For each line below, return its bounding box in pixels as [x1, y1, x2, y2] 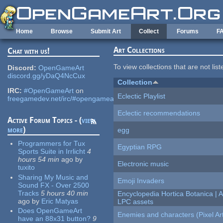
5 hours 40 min [41, 189, 89, 197]
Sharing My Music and [18, 173, 89, 181]
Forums [177, 28, 199, 35]
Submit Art [91, 28, 121, 35]
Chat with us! [7, 46, 50, 56]
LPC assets [117, 198, 154, 206]
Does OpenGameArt [18, 207, 83, 215]
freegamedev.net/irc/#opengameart [7, 95, 119, 103]
